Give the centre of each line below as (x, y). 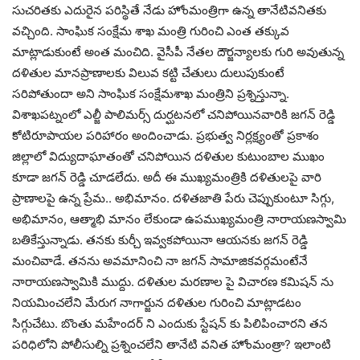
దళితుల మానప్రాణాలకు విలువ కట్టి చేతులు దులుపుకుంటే (148, 73)
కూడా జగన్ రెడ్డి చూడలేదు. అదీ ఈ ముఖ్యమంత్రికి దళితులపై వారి (167, 178)
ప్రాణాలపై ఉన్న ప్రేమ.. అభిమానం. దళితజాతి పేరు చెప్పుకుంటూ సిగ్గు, (173, 198)
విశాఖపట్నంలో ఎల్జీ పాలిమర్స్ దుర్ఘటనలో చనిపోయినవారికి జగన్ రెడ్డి (174, 115)
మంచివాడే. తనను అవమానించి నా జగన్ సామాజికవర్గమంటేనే (160, 261)
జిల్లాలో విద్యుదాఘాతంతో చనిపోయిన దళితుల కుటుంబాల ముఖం (168, 157)
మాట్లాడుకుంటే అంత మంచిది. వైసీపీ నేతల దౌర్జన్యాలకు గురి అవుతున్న (178, 52)
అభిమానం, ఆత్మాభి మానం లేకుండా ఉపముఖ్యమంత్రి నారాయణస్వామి (179, 219)
